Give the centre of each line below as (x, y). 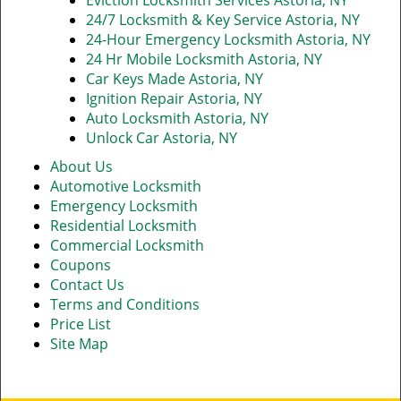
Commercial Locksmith (127, 245)
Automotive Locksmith (126, 186)
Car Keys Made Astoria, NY (175, 79)
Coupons (81, 265)
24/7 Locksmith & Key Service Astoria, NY (223, 20)
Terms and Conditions (125, 304)
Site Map (79, 344)
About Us (81, 166)
